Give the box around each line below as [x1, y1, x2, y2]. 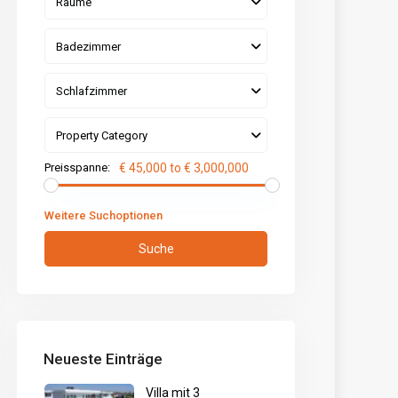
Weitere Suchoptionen [44, 209, 163, 223]
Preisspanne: [44, 161, 111, 175]
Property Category [56, 129, 148, 143]
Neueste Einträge [44, 350, 163, 369]
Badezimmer [56, 40, 122, 54]
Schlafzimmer [56, 84, 128, 99]
